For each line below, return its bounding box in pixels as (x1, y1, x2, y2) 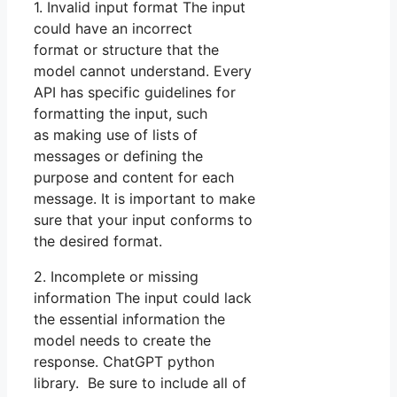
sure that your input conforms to (34, 211, 253, 230)
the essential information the (34, 310, 225, 329)
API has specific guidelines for (34, 83, 236, 102)
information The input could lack (34, 289, 252, 307)
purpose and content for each (34, 168, 234, 187)
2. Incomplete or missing (34, 268, 198, 286)
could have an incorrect (34, 19, 192, 38)
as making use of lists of (34, 126, 198, 144)
